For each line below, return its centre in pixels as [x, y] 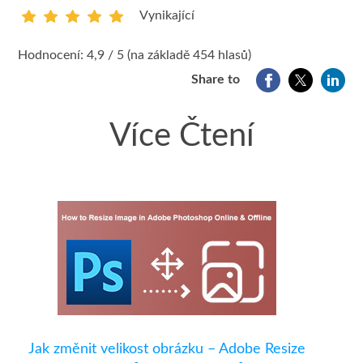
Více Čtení [181, 136]
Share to [216, 79]
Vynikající [167, 15]
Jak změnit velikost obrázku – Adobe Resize [167, 349]
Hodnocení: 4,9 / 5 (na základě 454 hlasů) [134, 55]
